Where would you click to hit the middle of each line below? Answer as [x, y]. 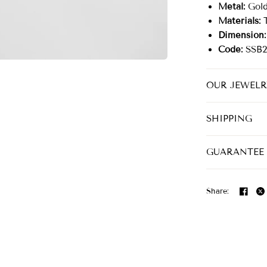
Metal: [232, 7]
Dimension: [242, 35]
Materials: [239, 21]
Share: [218, 191]
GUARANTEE [235, 152]
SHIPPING [229, 119]
